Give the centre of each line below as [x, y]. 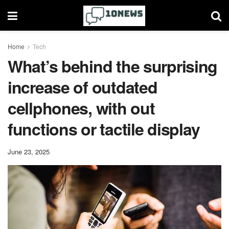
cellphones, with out [81, 108]
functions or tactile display [104, 129]
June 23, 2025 [29, 151]
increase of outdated [83, 87]
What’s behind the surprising [113, 66]
